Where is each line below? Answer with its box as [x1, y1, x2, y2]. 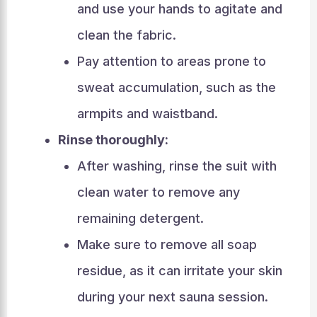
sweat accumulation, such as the [76, 80, 276, 95]
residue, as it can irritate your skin [76, 263, 282, 278]
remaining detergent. [76, 211, 204, 226]
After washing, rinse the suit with [76, 158, 277, 173]
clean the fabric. [76, 28, 176, 42]
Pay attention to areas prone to [76, 54, 266, 69]
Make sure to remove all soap [76, 237, 257, 252]
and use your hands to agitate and [76, 1, 282, 16]
